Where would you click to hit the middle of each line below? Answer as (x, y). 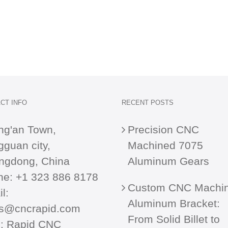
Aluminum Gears (168, 161)
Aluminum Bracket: (174, 203)
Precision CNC (163, 130)
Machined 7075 (165, 145)
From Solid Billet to (174, 219)
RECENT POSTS (148, 103)
